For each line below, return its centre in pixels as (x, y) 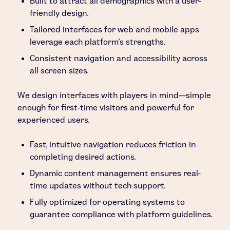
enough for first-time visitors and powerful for (106, 107)
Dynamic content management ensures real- (116, 173)
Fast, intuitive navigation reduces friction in (113, 144)
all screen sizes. (59, 70)
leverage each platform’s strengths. (98, 42)
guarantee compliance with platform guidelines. (121, 214)
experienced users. (55, 120)
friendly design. (59, 13)
